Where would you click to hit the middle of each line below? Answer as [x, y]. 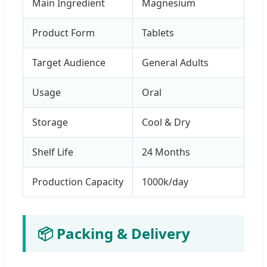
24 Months [166, 152]
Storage [50, 122]
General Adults [175, 62]
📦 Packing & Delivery [114, 233]
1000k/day [165, 181]
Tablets [158, 32]
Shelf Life [53, 152]
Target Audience [69, 62]
